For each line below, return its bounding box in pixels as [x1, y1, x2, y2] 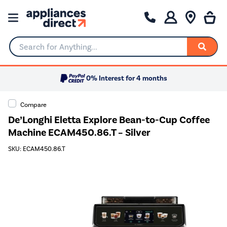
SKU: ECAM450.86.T [8, 145, 65, 153]
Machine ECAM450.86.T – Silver [8, 126, 150, 139]
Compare [20, 100, 47, 108]
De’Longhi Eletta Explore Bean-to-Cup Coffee [8, 113, 210, 126]
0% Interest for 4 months [86, 74, 167, 83]
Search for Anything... [10, 46, 86, 55]
